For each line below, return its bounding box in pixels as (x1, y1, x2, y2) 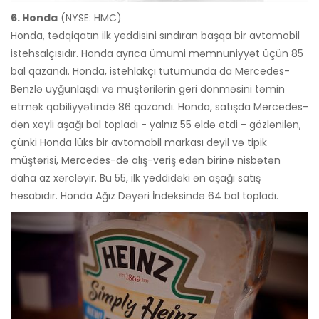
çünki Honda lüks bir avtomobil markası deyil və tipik (11, 135, 267, 150)
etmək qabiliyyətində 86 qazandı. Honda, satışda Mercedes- (11, 100, 308, 115)
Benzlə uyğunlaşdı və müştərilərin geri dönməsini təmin (11, 82, 285, 97)
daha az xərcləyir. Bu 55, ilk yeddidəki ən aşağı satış (11, 171, 261, 186)
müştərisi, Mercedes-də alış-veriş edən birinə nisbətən (11, 153, 281, 168)
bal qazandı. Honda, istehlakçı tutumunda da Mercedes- (11, 64, 290, 79)
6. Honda (11, 11, 58, 26)
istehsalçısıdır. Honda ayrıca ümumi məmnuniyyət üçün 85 (11, 46, 303, 61)
